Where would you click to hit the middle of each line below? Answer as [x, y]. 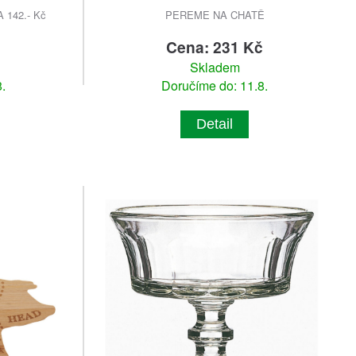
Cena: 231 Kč [215, 47]
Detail [215, 124]
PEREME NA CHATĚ [215, 15]
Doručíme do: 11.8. [215, 86]
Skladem [215, 68]
